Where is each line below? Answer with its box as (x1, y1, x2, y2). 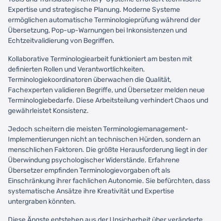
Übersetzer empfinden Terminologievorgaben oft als (8, 166, 170, 175)
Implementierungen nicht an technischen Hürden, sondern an (8, 135, 200, 144)
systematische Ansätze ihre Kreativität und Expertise (8, 186, 174, 195)
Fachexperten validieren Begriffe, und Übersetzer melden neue (8, 85, 205, 94)
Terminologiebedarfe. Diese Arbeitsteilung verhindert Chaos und (8, 96, 208, 105)
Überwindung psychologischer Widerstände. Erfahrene (8, 155, 180, 164)
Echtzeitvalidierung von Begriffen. (8, 36, 114, 45)
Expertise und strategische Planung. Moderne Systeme (8, 5, 180, 14)
